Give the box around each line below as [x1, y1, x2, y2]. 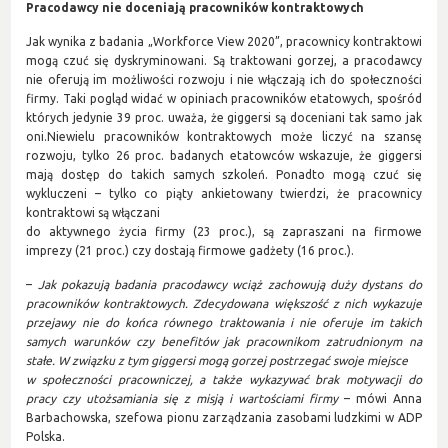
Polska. [26, 429, 66, 443]
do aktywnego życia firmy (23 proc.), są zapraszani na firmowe [26, 224, 422, 238]
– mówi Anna [343, 391, 422, 405]
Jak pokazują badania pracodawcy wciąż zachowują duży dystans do [37, 277, 422, 291]
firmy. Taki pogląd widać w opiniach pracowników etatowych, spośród [26, 91, 422, 105]
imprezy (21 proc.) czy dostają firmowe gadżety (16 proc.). [26, 243, 355, 257]
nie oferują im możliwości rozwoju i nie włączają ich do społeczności [26, 72, 422, 86]
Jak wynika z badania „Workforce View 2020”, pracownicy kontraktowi [26, 34, 422, 48]
